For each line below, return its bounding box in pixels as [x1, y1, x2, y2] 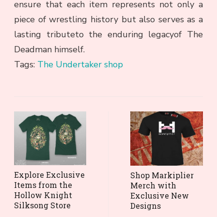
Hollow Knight [14, 190, 72, 201]
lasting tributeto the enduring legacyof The [14, 28, 203, 40]
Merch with [130, 180, 176, 191]
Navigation [14, 134, 116, 160]
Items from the [14, 180, 72, 190]
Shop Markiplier [130, 170, 194, 181]
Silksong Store [14, 200, 71, 211]
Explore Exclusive [14, 170, 85, 180]
